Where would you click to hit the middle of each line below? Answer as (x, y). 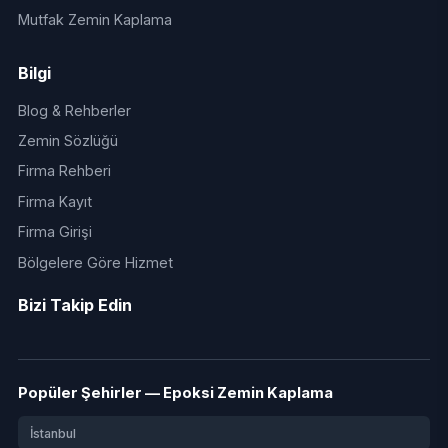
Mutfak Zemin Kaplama (94, 20)
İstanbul (52, 433)
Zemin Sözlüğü (67, 141)
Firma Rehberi (64, 171)
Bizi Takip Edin (74, 304)
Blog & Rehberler (74, 110)
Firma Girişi (54, 232)
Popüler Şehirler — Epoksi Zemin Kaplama (175, 392)
